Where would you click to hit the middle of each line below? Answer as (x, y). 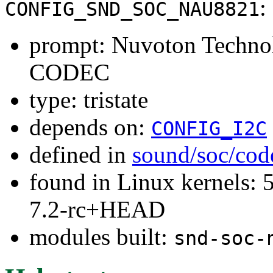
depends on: (90, 127)
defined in (81, 154)
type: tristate (89, 99)
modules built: (101, 236)
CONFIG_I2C (209, 128)
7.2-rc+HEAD (97, 209)
